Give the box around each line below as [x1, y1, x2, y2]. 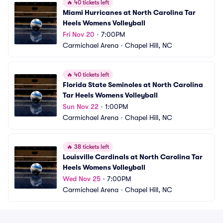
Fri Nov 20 [63, 30, 95, 38]
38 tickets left [73, 143, 109, 150]
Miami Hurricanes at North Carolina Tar [63, 8, 196, 16]
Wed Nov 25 [63, 175, 101, 183]
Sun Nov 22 [63, 103, 99, 111]
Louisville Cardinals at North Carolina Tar [63, 153, 203, 161]
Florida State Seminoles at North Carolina [63, 81, 203, 89]
